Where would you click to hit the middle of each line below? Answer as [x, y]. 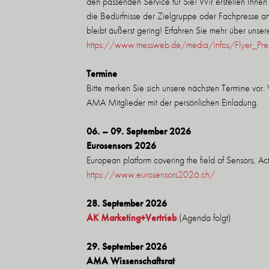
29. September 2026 [127, 246]
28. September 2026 [127, 203]
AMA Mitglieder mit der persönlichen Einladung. [174, 102]
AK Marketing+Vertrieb [131, 218]
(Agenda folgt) [205, 218]
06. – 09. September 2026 [139, 131]
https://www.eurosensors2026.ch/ [151, 174]
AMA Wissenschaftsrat [131, 261]
